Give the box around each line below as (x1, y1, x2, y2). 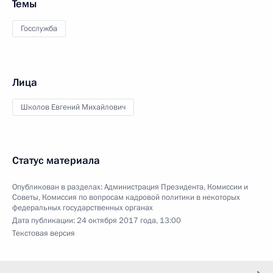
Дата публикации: (12, 215, 77, 226)
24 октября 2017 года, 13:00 (77, 215, 181, 226)
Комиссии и (207, 182, 248, 193)
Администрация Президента (104, 182, 204, 193)
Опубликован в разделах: (12, 182, 104, 193)
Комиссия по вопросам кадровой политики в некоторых (42, 192, 240, 203)
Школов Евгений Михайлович (21, 102, 126, 113)
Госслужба (21, 23, 57, 34)
